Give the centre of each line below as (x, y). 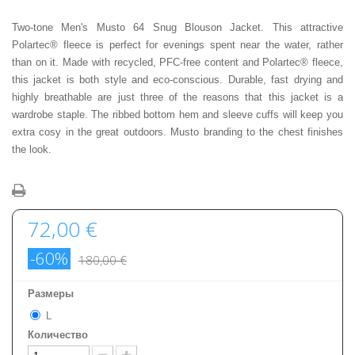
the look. (32, 149)
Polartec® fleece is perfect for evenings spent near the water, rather (177, 45)
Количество (58, 335)
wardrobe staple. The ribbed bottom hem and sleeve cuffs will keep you (177, 115)
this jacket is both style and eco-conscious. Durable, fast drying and (177, 80)
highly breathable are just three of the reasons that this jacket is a (177, 97)
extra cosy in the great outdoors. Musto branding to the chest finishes (177, 132)
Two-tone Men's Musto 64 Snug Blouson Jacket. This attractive (177, 27)
